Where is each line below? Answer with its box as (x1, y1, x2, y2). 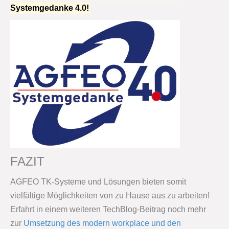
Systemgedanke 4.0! (10, 4, 89, 13)
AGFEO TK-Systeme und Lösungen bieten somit (10, 177, 186, 187)
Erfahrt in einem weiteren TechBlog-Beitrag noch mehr (10, 205, 206, 214)
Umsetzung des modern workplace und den (24, 219, 181, 228)
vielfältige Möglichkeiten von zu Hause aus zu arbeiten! (10, 191, 210, 200)
